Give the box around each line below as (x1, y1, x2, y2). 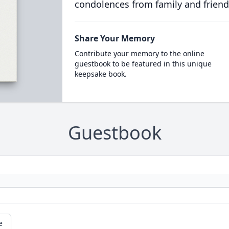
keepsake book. (74, 69, 127, 79)
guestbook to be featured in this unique (74, 59, 212, 68)
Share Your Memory (74, 33, 155, 44)
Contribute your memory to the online (74, 49, 204, 58)
